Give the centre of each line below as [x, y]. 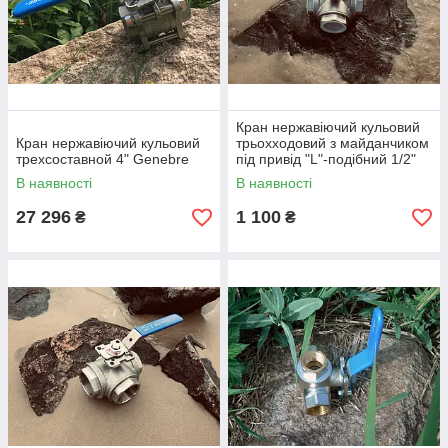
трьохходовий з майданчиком [332, 143]
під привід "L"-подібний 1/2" [326, 159]
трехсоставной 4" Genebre [102, 159]
